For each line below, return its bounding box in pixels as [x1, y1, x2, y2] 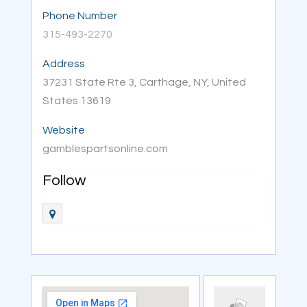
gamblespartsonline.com [42, 143, 168, 155]
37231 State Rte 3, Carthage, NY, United [42, 77, 246, 88]
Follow [42, 173, 86, 189]
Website [42, 125, 85, 136]
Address [42, 58, 85, 70]
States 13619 [42, 95, 111, 107]
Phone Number [42, 10, 117, 22]
